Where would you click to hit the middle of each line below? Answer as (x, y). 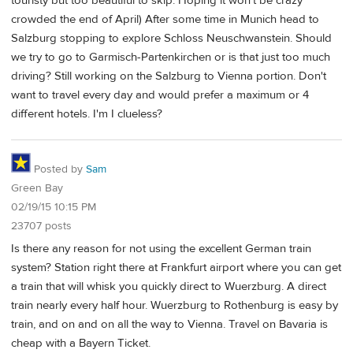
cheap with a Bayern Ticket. (81, 344)
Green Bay (37, 189)
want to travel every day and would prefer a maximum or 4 (160, 95)
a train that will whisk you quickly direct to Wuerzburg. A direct (169, 287)
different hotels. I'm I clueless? (87, 113)
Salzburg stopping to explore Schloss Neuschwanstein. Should (171, 38)
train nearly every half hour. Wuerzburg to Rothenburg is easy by (175, 306)
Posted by (58, 170)
